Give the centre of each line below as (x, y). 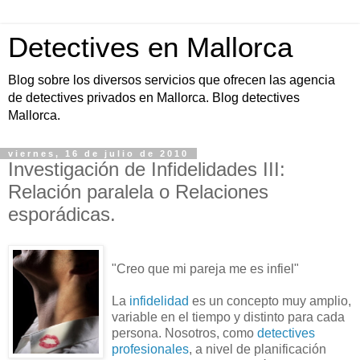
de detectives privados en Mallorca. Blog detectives (154, 98)
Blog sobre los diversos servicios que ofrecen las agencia (172, 80)
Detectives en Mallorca (150, 47)
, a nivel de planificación (258, 349)
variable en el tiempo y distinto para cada (228, 317)
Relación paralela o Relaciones (138, 192)
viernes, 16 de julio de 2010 (98, 153)
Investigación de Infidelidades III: (147, 169)
